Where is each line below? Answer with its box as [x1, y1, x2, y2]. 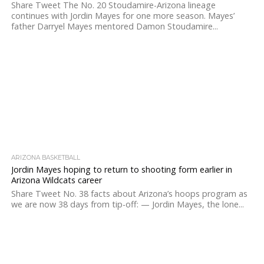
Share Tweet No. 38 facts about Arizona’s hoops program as [11, 188, 247, 199]
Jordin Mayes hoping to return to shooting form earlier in [11, 164, 232, 175]
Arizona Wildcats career [11, 174, 102, 186]
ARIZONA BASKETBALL [11, 154, 80, 161]
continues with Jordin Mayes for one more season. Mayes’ [11, 10, 235, 21]
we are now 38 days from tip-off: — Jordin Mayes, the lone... [11, 199, 244, 210]
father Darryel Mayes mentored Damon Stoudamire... [11, 21, 218, 32]
